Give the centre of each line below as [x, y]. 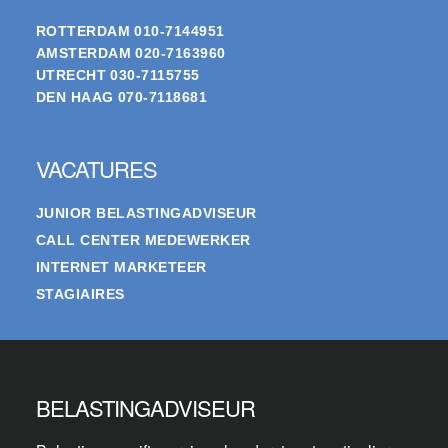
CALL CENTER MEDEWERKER [143, 240]
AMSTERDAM [83, 53]
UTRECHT [71, 75]
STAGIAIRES [80, 294]
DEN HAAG [74, 97]
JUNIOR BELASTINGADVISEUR [146, 213]
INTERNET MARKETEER [121, 267]
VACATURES [96, 169]
